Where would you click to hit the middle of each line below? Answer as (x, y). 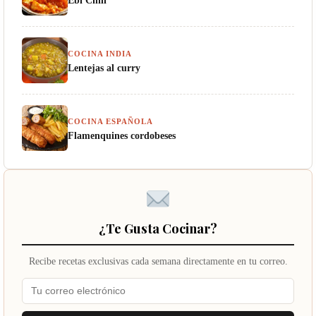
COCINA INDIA (100, 54)
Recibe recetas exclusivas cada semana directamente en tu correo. (158, 262)
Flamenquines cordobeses (122, 136)
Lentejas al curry (104, 68)
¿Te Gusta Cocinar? (158, 229)
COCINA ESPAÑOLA (110, 122)
